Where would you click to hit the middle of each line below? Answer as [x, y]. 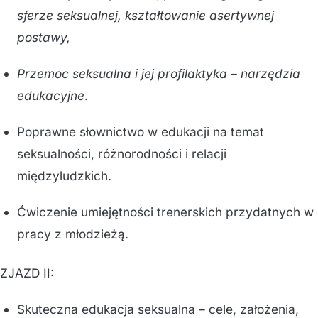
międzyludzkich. [64, 176]
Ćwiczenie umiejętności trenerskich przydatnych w [165, 212]
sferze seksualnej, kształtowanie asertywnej [146, 15]
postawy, [44, 37]
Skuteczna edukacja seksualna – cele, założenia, [158, 309]
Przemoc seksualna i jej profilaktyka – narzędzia [159, 73]
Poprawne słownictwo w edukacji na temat [141, 132]
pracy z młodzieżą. [73, 234]
